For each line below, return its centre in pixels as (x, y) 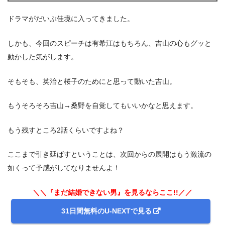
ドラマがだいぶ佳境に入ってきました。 (71, 19)
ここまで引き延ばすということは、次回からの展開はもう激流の (109, 154)
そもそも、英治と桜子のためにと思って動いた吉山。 (92, 81)
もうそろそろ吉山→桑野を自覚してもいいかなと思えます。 (102, 106)
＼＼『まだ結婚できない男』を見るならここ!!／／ (113, 193)
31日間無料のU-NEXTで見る (106, 211)
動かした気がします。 (43, 57)
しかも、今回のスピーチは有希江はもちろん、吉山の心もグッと (109, 43)
